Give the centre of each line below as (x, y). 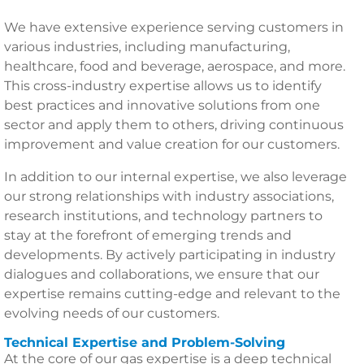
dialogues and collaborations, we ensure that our (162, 274)
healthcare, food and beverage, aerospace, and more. (175, 66)
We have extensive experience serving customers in (174, 27)
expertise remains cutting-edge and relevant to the (172, 294)
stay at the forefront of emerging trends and (148, 235)
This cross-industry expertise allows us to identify (163, 86)
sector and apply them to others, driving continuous (174, 125)
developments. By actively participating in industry (170, 255)
